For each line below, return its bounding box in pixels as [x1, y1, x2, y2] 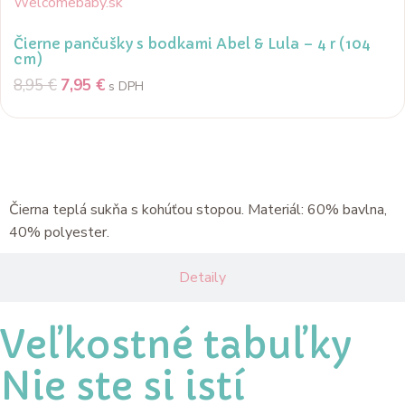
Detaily [179, 268, 226, 288]
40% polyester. [9, 222, 109, 243]
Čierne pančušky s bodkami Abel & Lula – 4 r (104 [14, 33, 371, 52]
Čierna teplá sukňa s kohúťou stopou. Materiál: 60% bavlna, [9, 200, 387, 221]
